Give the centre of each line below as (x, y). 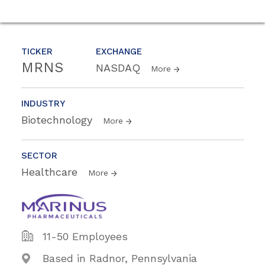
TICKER (37, 52)
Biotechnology (59, 120)
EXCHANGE (119, 52)
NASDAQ (120, 68)
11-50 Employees (85, 237)
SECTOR (39, 156)
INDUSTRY (43, 104)
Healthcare (51, 172)
